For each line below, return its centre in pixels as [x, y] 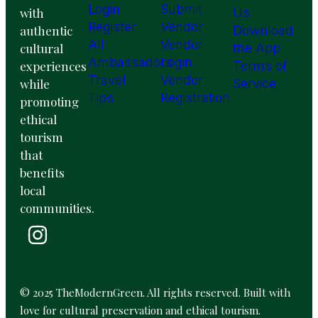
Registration [196, 97]
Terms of [260, 65]
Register [113, 26]
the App [257, 48]
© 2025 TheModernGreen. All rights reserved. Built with [155, 292]
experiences [53, 66]
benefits [42, 172]
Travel [107, 79]
